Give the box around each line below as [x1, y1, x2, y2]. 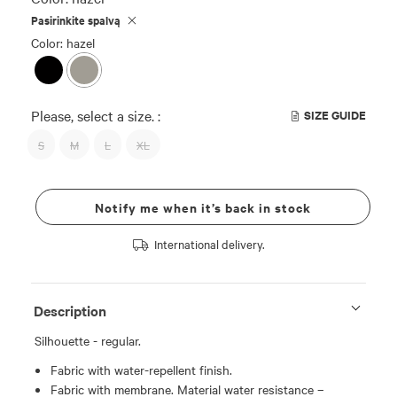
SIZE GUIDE [304, 106, 366, 123]
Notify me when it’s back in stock [95, 198, 311, 216]
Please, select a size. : [31, 105, 160, 125]
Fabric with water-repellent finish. [51, 361, 232, 378]
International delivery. [153, 236, 265, 252]
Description [34, 300, 106, 320]
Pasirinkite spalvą [31, 12, 123, 28]
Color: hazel [31, 34, 95, 51]
